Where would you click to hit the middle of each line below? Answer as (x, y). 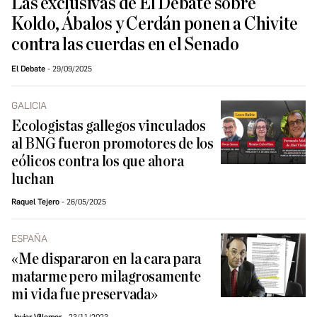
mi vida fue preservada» (85, 295)
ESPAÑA (29, 239)
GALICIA (29, 106)
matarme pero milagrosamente (106, 277)
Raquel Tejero (35, 202)
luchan (33, 180)
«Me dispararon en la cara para (106, 260)
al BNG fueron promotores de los (113, 144)
